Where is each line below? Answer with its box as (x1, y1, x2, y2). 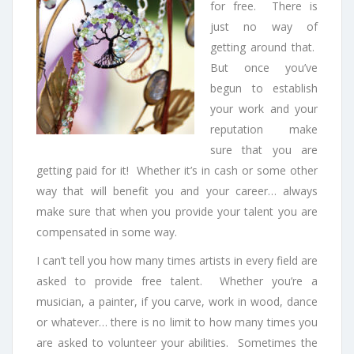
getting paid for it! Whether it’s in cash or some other (36, 163, 318, 179)
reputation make (210, 122, 318, 137)
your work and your (210, 101, 318, 117)
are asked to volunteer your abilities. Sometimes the (36, 335, 318, 351)
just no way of (210, 19, 318, 35)
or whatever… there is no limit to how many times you (36, 314, 318, 330)
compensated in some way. (36, 224, 177, 240)
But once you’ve (210, 60, 318, 76)
